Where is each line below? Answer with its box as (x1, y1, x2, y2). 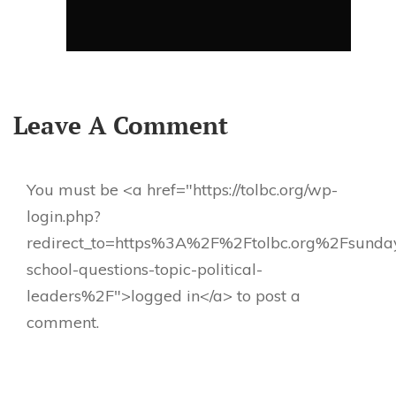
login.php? (27, 206, 101, 227)
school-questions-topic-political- (27, 259, 263, 280)
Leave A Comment (13, 109, 228, 142)
